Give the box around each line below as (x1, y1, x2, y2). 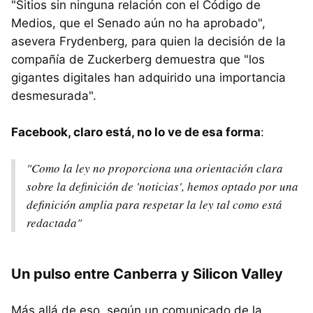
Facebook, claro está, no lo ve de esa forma (11, 125, 261, 140)
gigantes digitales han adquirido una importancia (11, 71, 286, 85)
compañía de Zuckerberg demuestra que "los (11, 52, 265, 67)
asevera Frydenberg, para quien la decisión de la (11, 34, 286, 49)
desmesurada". (11, 89, 96, 103)
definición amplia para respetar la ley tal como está (27, 196, 282, 213)
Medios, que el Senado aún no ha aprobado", (11, 16, 265, 31)
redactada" (27, 214, 82, 231)
